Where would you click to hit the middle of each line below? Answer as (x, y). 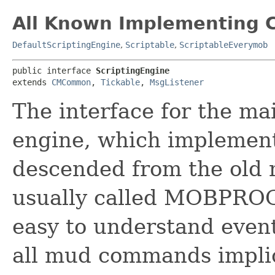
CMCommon (71, 82)
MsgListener (177, 82)
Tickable (120, 82)
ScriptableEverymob (223, 45)
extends (32, 82)
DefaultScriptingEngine (66, 45)
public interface (54, 71)
